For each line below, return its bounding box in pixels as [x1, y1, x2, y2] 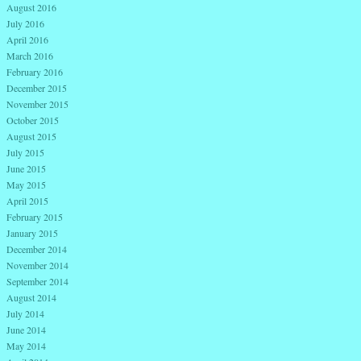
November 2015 [6, 97, 68, 110]
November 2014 [6, 258, 68, 272]
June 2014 [6, 322, 46, 336]
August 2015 [6, 129, 56, 143]
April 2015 [6, 193, 48, 207]
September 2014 [6, 274, 68, 288]
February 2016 [6, 64, 63, 78]
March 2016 [6, 48, 53, 62]
